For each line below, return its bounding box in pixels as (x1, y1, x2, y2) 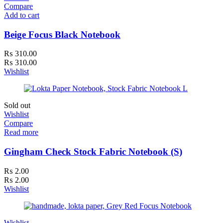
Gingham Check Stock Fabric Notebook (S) (4, 146, 182, 157)
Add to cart (4, 10, 39, 19)
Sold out (4, 101, 30, 110)
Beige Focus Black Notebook (4, 29, 120, 40)
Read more (4, 128, 38, 137)
